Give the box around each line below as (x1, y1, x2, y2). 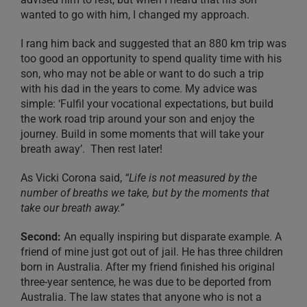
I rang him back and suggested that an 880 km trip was (21, 37, 286, 51)
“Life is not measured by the (125, 171, 257, 185)
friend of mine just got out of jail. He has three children (21, 245, 283, 259)
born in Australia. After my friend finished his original (21, 260, 275, 274)
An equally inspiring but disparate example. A (61, 230, 282, 244)
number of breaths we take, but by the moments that (21, 186, 269, 200)
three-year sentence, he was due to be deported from (21, 275, 271, 289)
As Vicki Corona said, (21, 171, 125, 185)
